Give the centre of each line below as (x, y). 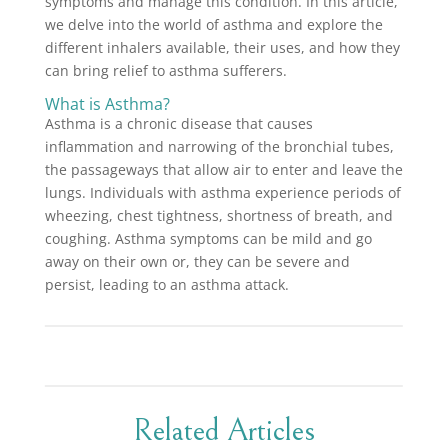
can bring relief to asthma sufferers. (165, 71)
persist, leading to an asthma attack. (166, 285)
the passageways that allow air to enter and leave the (223, 170)
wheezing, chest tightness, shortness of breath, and (218, 216)
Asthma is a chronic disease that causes (178, 124)
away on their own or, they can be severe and (197, 262)
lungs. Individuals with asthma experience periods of (222, 193)
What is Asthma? (107, 104)
